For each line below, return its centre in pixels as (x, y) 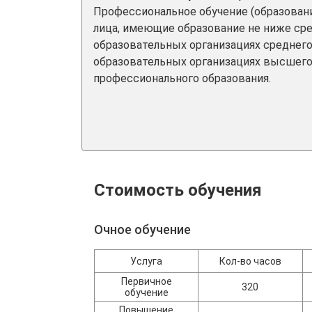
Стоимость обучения (178, 190)
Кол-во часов (250, 261)
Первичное (146, 281)
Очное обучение (142, 229)
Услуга (147, 261)
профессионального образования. (182, 78)
